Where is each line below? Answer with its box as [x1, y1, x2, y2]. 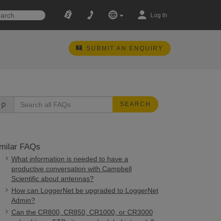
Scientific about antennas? [11, 175, 94, 183]
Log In [150, 12, 167, 19]
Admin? [11, 196, 35, 204]
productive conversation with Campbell [11, 165, 132, 173]
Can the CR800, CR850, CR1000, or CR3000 [11, 208, 153, 216]
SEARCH [119, 101, 151, 108]
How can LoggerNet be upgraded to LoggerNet [11, 186, 158, 194]
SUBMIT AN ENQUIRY [86, 45, 163, 52]
